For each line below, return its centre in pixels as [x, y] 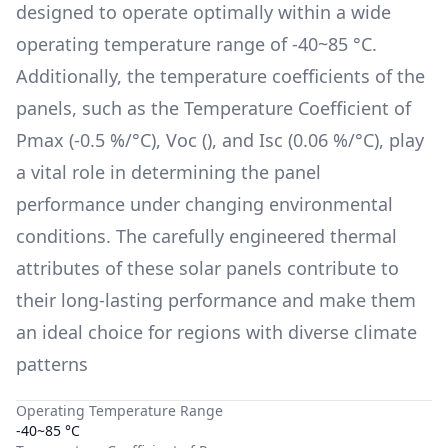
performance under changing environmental [204, 204]
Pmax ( [45, 140]
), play [399, 140]
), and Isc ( [250, 140]
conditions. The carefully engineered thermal [206, 236]
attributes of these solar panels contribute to [207, 268]
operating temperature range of [151, 44]
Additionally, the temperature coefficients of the [220, 76]
